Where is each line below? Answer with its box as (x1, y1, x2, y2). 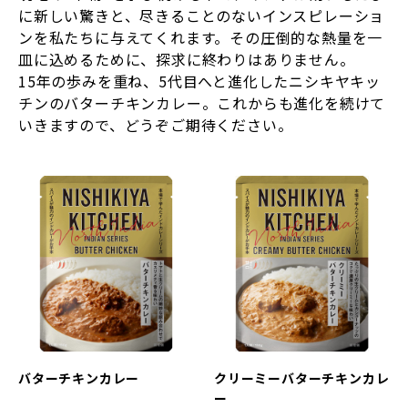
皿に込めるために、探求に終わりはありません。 (18, 47, 355, 70)
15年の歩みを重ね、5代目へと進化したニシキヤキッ (18, 69, 381, 92)
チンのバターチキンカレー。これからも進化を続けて (18, 91, 386, 114)
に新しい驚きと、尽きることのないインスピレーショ (18, 4, 385, 26)
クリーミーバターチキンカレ (214, 368, 390, 387)
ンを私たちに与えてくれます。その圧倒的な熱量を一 (18, 25, 383, 48)
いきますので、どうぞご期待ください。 (18, 113, 293, 136)
